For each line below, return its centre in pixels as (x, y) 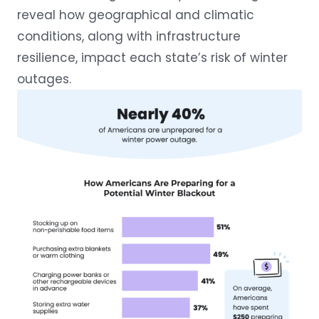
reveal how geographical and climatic (136, 15)
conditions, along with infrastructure (129, 36)
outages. (44, 79)
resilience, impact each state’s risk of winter (152, 58)
